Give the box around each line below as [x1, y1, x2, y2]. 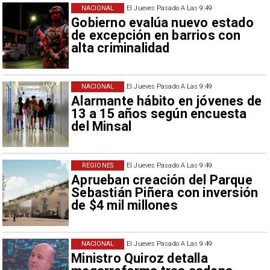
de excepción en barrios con [71, 27, 241, 43]
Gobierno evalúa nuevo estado [71, 14, 254, 30]
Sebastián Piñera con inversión [71, 184, 259, 200]
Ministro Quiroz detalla [71, 251, 208, 266]
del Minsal [71, 119, 132, 134]
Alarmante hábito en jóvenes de [71, 93, 262, 109]
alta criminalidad [71, 40, 170, 55]
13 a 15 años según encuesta [71, 106, 247, 122]
